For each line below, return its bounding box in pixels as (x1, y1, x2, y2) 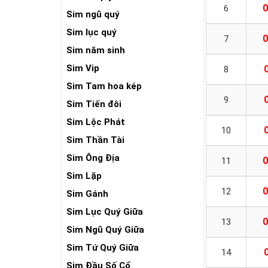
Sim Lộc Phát (66, 117, 125, 127)
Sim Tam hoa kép (66, 81, 142, 92)
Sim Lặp (66, 170, 102, 181)
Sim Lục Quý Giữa (66, 206, 143, 217)
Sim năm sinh (66, 45, 125, 56)
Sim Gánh (66, 188, 108, 199)
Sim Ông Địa (66, 153, 120, 163)
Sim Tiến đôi (66, 99, 121, 109)
